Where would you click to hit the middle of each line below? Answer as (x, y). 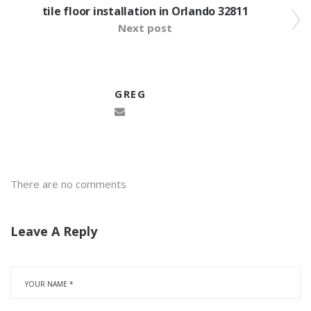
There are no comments (68, 184)
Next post (145, 27)
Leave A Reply (54, 231)
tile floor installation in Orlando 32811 (145, 11)
